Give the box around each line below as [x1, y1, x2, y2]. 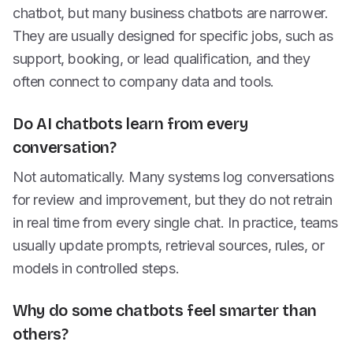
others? [13, 325, 69, 344]
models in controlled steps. [13, 260, 180, 277]
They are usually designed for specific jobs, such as [13, 28, 333, 44]
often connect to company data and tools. [13, 73, 275, 90]
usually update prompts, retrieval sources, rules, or [13, 237, 325, 254]
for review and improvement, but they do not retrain [13, 191, 333, 208]
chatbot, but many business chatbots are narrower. [13, 5, 329, 21]
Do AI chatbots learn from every [13, 114, 248, 133]
